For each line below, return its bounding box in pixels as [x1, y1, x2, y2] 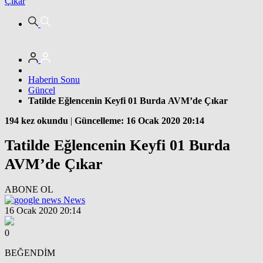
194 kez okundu [5, 115, 68, 126]
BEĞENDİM [5, 247, 55, 258]
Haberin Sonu [28, 74, 80, 85]
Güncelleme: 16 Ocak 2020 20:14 [75, 115, 204, 126]
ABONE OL [5, 184, 53, 194]
